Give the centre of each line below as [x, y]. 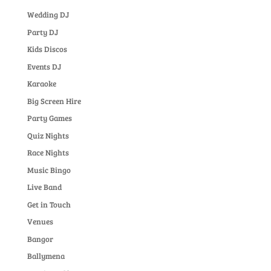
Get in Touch [49, 204]
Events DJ [44, 66]
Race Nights [48, 152]
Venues [40, 221]
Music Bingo [49, 170]
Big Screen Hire [54, 101]
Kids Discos [47, 49]
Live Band [44, 187]
